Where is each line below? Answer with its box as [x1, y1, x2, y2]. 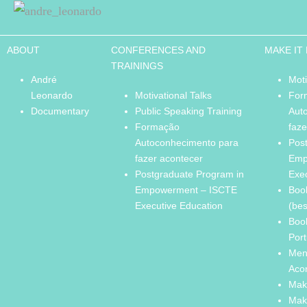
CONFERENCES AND [110, 45, 206, 56]
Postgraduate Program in [134, 169, 244, 180]
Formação [134, 121, 180, 133]
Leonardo [31, 90, 73, 101]
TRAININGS [110, 60, 163, 72]
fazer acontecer [134, 153, 203, 164]
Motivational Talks [134, 90, 212, 101]
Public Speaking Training [134, 106, 242, 117]
